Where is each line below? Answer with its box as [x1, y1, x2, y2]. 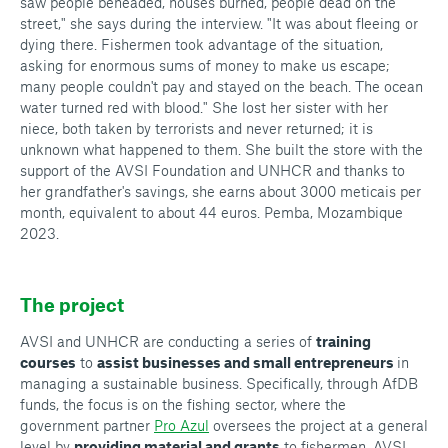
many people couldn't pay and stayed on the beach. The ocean [20, 77, 423, 95]
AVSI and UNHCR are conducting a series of [20, 332, 316, 350]
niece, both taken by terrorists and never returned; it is [20, 119, 373, 137]
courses [20, 353, 76, 371]
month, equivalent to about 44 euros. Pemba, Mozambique [20, 203, 403, 221]
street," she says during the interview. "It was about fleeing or [20, 14, 418, 32]
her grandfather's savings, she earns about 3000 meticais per [20, 182, 421, 200]
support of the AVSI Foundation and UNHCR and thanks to [20, 161, 405, 179]
